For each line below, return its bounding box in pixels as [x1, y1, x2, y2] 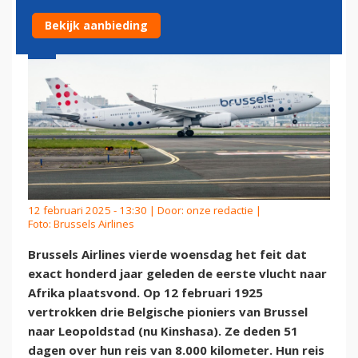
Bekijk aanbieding [45, 18, 148, 33]
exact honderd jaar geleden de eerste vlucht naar [28, 265, 327, 282]
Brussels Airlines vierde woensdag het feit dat [28, 246, 307, 263]
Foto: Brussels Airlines [28, 216, 134, 231]
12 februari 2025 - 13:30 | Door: [28, 202, 186, 217]
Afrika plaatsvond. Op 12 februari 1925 [28, 284, 263, 301]
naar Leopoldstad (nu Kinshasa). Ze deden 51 [28, 323, 298, 340]
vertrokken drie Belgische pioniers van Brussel [28, 304, 308, 320]
